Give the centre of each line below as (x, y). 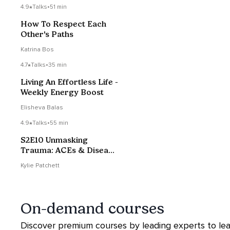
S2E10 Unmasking (54, 140)
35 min (57, 65)
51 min (58, 7)
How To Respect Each (63, 24)
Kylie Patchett (40, 166)
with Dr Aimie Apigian (62, 161)
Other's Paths (47, 34)
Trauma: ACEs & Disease (69, 150)
